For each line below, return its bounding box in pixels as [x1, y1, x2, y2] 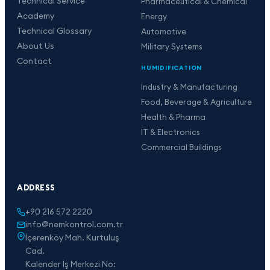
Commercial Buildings [141, 142, 222, 152]
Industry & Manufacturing [141, 82, 237, 92]
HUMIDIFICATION [141, 64, 202, 72]
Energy [141, 11, 167, 22]
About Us [17, 40, 54, 52]
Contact [17, 55, 52, 67]
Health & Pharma [141, 112, 206, 122]
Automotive [141, 27, 186, 37]
